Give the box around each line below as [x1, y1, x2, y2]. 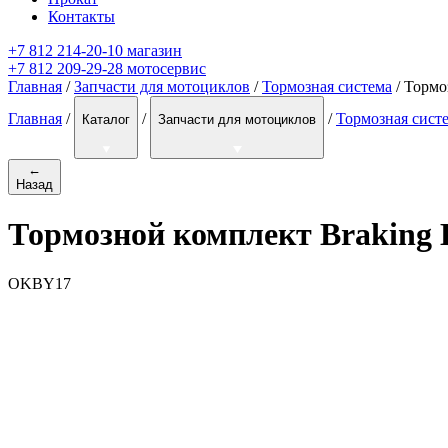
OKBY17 [8, 274, 71, 292]
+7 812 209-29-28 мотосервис [8, 60, 206, 78]
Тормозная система [262, 78, 392, 96]
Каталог [82, 112, 130, 128]
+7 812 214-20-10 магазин [8, 42, 182, 60]
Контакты [48, 8, 115, 26]
